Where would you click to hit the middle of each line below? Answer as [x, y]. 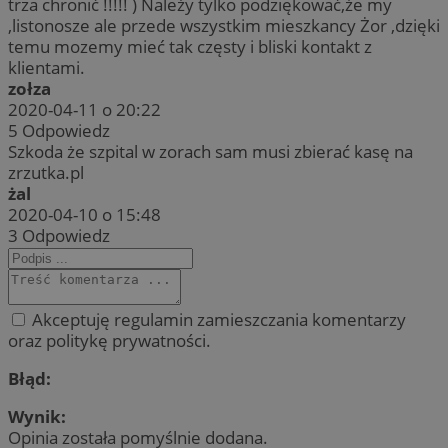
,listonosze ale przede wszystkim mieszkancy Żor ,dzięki [224, 26]
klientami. [46, 68]
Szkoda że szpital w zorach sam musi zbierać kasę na [210, 152]
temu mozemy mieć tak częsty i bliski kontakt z [190, 47]
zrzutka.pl [46, 173]
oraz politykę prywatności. [109, 341]
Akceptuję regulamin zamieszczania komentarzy [217, 320]
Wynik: [37, 417]
